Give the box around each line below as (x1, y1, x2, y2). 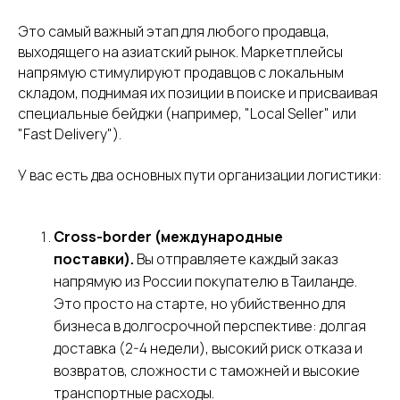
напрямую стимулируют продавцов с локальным (18, 62, 344, 82)
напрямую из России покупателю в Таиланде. (54, 271, 357, 291)
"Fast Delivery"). (18, 123, 121, 144)
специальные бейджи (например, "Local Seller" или (18, 103, 356, 123)
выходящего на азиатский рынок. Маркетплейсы (18, 41, 343, 62)
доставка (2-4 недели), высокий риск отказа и (54, 337, 362, 358)
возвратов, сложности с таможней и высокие (54, 360, 360, 380)
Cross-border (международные (54, 226, 283, 246)
